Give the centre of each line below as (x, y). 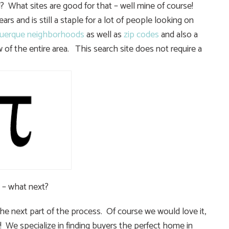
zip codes (141, 35)
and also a (178, 35)
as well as (104, 35)
